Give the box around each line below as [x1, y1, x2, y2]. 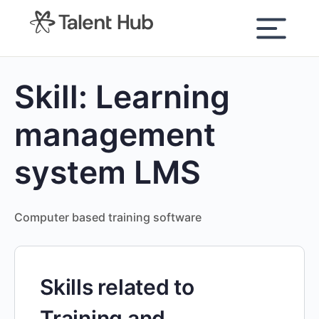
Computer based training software [14, 210, 202, 224]
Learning [95, 78, 230, 116]
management [14, 115, 216, 154]
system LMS [14, 153, 201, 192]
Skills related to [40, 274, 194, 300]
